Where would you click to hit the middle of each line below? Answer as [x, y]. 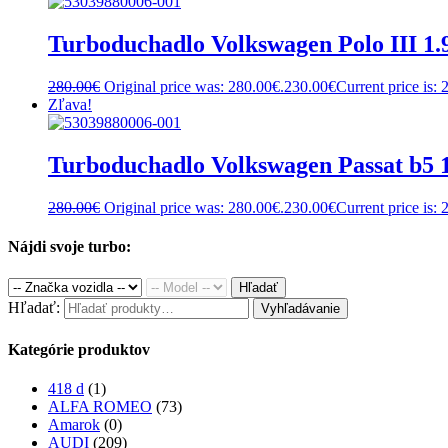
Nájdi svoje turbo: [69, 247]
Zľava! [70, 104]
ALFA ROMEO [100, 406]
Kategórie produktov [79, 349]
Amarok [74, 424]
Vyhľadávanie [300, 309]
